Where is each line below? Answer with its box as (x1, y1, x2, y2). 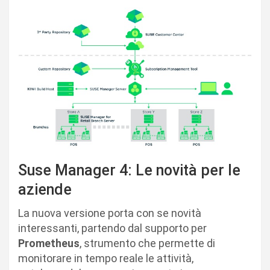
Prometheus (18, 237, 80, 250)
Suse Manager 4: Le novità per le (18, 162, 240, 180)
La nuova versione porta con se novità (18, 207, 201, 220)
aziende (18, 181, 72, 199)
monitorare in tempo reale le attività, (18, 252, 193, 265)
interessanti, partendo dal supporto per (18, 222, 207, 235)
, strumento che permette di (80, 237, 215, 250)
